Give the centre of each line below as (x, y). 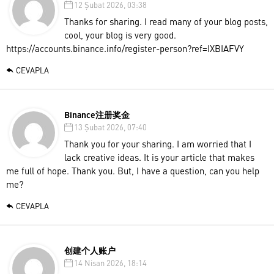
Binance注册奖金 (97, 114)
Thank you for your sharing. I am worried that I (158, 143)
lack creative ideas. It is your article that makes (159, 157)
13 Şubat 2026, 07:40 (110, 127)
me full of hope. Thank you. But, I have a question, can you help (133, 170)
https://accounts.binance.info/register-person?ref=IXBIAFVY (125, 48)
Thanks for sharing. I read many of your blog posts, (166, 21)
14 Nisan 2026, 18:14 (110, 262)
